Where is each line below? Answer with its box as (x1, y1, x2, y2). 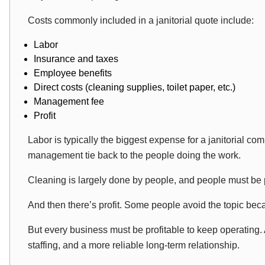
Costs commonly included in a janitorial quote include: (28, 15, 254, 25)
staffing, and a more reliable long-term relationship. (28, 240, 240, 250)
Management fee (34, 96, 104, 106)
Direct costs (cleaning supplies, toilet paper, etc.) (34, 82, 235, 92)
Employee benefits (34, 68, 112, 78)
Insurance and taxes (34, 54, 118, 64)
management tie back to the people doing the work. (28, 150, 241, 160)
